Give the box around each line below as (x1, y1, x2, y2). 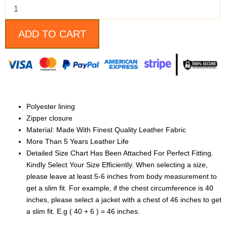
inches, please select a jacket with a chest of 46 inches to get (26, 195, 221, 204)
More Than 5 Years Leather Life (26, 137, 129, 145)
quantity (5, 38, 30, 47)
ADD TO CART (18, 28, 86, 40)
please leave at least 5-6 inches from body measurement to (26, 172, 217, 180)
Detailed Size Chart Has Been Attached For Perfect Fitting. (26, 148, 213, 157)
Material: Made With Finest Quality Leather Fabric (26, 125, 186, 134)
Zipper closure (26, 113, 72, 122)
